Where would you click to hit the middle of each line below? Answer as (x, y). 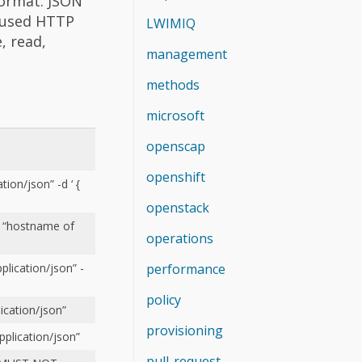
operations (180, 238)
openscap (176, 146)
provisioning (185, 330)
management (187, 54)
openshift (176, 177)
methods (173, 84)
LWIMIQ (171, 23)
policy (164, 299)
